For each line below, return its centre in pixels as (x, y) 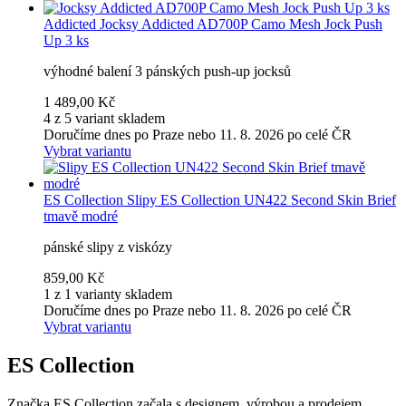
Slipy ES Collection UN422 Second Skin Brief (261, 199)
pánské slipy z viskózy (108, 246)
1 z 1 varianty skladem (108, 294)
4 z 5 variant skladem (104, 118)
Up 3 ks (66, 40)
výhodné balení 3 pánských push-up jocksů (167, 71)
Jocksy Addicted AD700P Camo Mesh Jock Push (241, 24)
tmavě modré (81, 216)
